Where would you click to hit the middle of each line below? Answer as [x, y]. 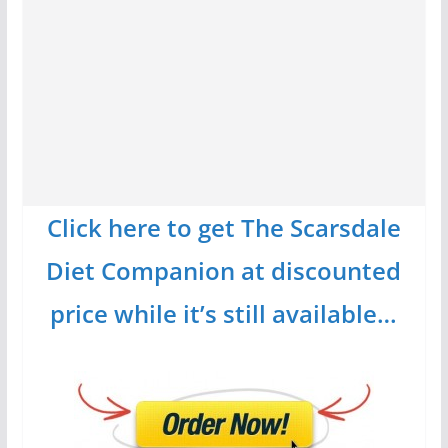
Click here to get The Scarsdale [223, 228]
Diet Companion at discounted [224, 271]
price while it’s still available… [224, 314]
